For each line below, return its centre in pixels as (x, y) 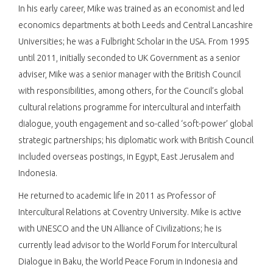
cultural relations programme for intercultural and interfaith (129, 107)
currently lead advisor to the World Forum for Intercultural (128, 245)
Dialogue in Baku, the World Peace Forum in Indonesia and (128, 261)
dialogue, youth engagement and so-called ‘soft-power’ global (136, 123)
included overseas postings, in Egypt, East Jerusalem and (126, 156)
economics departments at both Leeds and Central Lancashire (136, 25)
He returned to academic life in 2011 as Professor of (117, 195)
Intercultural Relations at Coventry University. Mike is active (130, 212)
